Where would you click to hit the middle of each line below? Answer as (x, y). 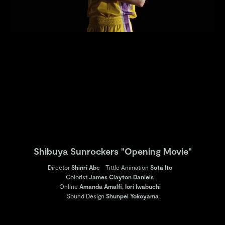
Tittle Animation (127, 167)
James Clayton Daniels (121, 177)
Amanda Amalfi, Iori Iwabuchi (120, 186)
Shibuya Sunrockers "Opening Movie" (113, 151)
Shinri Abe (85, 167)
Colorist (77, 177)
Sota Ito (161, 167)
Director (59, 167)
